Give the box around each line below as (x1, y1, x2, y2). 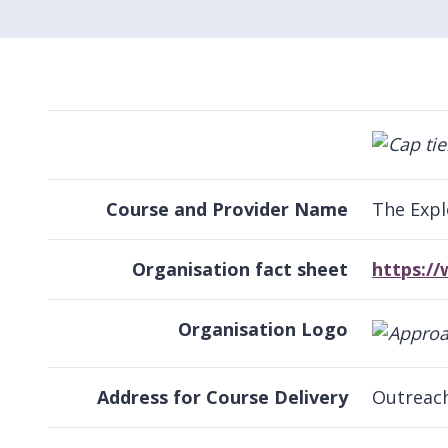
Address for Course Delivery (97, 385, 348, 410)
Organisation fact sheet (132, 256, 348, 281)
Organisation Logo (178, 316, 348, 341)
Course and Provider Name (106, 196, 348, 221)
